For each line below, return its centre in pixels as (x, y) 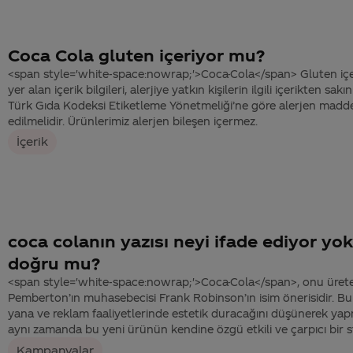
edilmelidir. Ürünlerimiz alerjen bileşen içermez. (133, 121)
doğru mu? (54, 264)
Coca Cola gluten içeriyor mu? (136, 55)
